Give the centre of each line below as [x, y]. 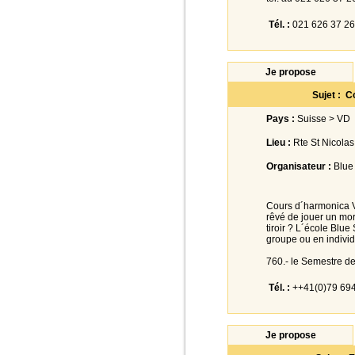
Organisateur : [299, 166]
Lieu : [279, 143]
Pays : [281, 119]
